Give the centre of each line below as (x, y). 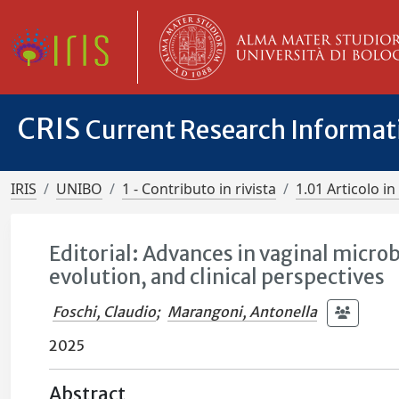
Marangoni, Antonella (243, 311)
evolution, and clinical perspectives (217, 277)
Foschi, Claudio (105, 311)
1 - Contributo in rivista (199, 189)
